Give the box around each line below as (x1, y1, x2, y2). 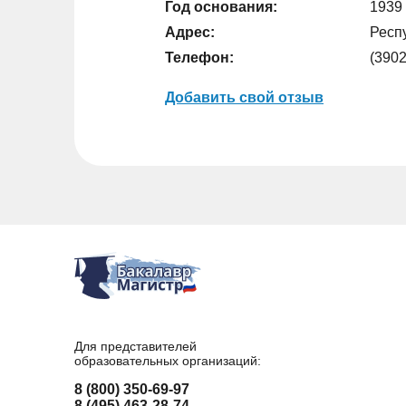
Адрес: (165, 24, 215, 40)
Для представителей (74, 339, 197, 353)
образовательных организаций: (74, 353, 261, 368)
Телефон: (165, 50, 234, 65)
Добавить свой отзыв (165, 90, 324, 105)
